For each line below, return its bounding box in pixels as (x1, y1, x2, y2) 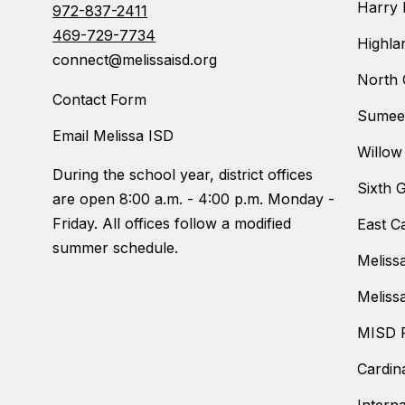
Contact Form (52, 90, 147, 109)
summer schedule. (52, 239, 179, 258)
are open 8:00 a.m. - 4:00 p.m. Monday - (52, 190, 335, 209)
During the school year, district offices (52, 165, 314, 184)
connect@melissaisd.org (52, 51, 218, 70)
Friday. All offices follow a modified (52, 214, 292, 233)
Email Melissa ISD (52, 127, 174, 146)
